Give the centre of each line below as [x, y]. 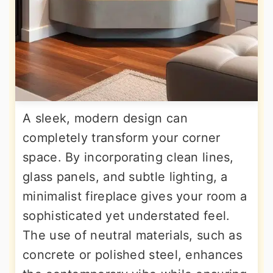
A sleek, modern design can [105, 118]
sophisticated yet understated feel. [126, 216]
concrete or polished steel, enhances [133, 255]
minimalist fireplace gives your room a [135, 196]
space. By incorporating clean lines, [128, 157]
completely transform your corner [122, 138]
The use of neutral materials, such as [133, 235]
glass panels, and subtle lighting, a [125, 177]
